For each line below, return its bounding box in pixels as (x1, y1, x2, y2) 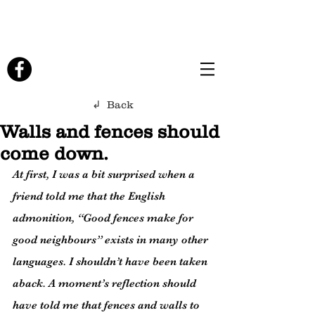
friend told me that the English (13, 190, 168, 202)
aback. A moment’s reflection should (13, 277, 199, 290)
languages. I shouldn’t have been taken (13, 255, 210, 268)
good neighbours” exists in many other (13, 233, 211, 246)
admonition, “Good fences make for (13, 212, 196, 224)
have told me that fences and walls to (13, 299, 202, 311)
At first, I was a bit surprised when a (13, 168, 198, 181)
